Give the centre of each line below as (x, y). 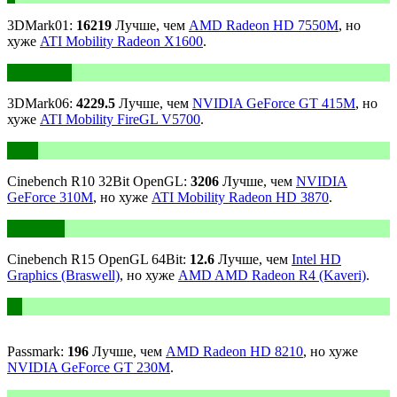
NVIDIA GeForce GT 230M (89, 367)
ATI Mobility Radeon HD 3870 (240, 197)
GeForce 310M (50, 197)
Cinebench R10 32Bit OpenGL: (99, 181)
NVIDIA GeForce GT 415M (274, 103)
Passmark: (37, 351)
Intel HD (316, 259)
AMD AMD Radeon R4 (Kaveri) (272, 275)
